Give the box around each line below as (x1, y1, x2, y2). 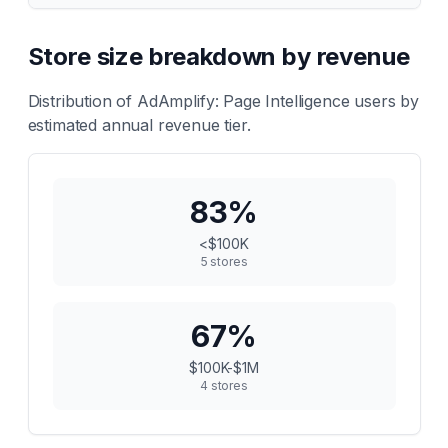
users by (349, 91, 420, 111)
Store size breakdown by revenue (27, 42, 410, 71)
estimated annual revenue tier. (27, 115, 251, 135)
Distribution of (27, 91, 137, 111)
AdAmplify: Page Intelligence (136, 91, 350, 111)
